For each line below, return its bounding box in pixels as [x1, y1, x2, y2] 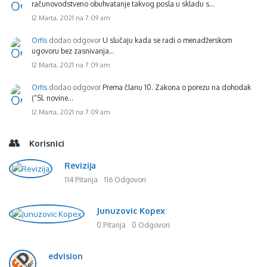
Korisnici [29, 138, 64, 148]
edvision [48, 250, 83, 261]
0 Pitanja [97, 220, 126, 229]
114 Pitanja [64, 175, 98, 184]
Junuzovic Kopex [97, 205, 165, 216]
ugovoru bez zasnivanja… [32, 46, 114, 55]
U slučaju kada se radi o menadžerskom [103, 35, 232, 45]
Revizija [64, 160, 96, 170]
